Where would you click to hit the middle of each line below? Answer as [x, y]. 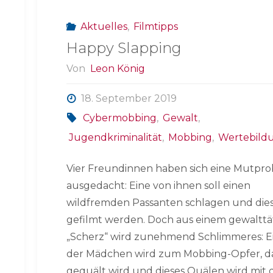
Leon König [117, 69]
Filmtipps [156, 26]
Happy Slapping [124, 48]
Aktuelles [104, 26]
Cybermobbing [119, 118]
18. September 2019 [129, 99]
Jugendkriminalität [115, 138]
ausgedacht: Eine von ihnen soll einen [159, 186]
